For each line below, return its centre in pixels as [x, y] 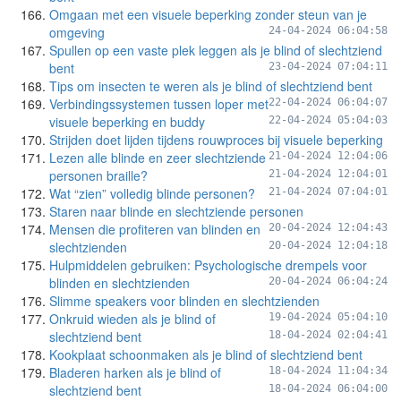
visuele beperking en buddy [127, 122]
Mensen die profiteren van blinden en [155, 229]
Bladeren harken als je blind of [135, 372]
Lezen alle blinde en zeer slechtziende [158, 158]
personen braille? [98, 175]
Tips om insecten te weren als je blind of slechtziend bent [211, 86]
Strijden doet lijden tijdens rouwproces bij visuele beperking [216, 140]
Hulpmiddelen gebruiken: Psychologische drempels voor [208, 265]
